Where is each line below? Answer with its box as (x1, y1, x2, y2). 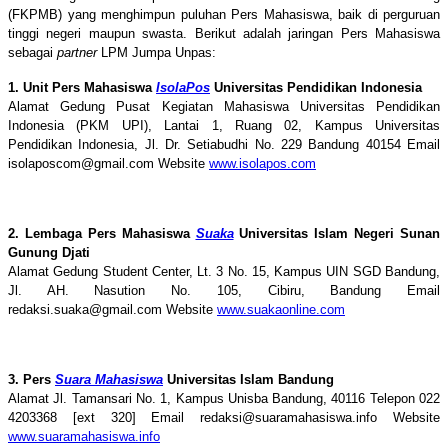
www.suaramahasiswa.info (8, 428, 160, 444)
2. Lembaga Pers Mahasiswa (8, 225, 196, 241)
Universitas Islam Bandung (163, 371, 334, 387)
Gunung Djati (8, 244, 90, 260)
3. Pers (8, 371, 55, 387)
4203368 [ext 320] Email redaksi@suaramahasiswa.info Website (8, 409, 440, 425)
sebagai (8, 44, 57, 60)
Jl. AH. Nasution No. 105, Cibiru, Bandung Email (8, 282, 440, 298)
